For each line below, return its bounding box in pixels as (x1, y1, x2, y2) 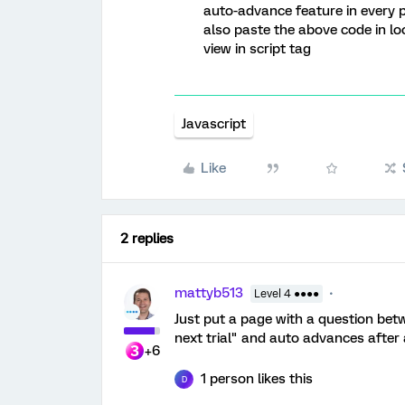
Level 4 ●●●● (254, 287, 319, 300)
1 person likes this (201, 371, 313, 387)
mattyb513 (174, 285, 243, 301)
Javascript (182, 116, 246, 132)
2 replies (120, 231, 174, 247)
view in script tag (203, 41, 311, 57)
